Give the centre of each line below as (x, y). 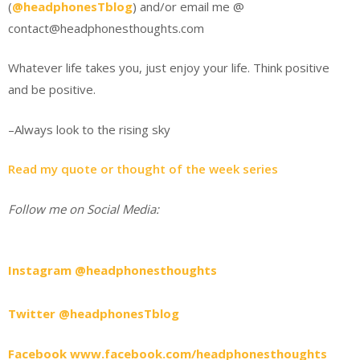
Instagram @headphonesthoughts (112, 270)
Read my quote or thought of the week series (143, 169)
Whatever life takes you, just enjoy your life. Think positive (169, 68)
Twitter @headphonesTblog (94, 314)
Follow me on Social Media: (84, 209)
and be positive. (52, 90)
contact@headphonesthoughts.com (106, 28)
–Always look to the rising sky (89, 129)
